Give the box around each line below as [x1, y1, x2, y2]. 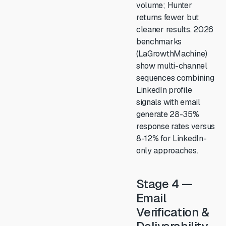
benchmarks [136, 36, 182, 47]
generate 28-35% [136, 109, 199, 120]
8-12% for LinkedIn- [136, 133, 207, 144]
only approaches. [136, 145, 198, 156]
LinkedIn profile [136, 85, 192, 95]
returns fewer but [136, 12, 199, 23]
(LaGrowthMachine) [136, 48, 208, 59]
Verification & [136, 204, 209, 220]
